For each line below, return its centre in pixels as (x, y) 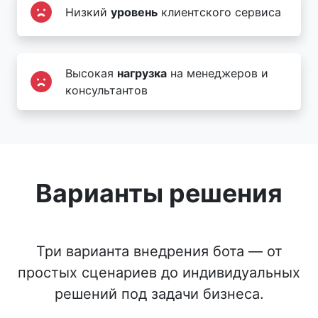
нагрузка (142, 73)
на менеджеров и (218, 73)
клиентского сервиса (219, 12)
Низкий (88, 12)
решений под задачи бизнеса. (159, 294)
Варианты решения (159, 193)
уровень (134, 12)
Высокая (91, 73)
